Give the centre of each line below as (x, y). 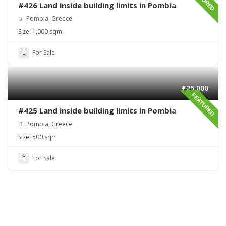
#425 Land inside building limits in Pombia (97, 111)
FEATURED (203, 104)
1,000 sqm (47, 32)
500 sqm (45, 137)
